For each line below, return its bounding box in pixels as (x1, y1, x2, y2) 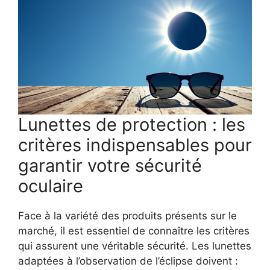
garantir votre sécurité (18, 155, 202, 177)
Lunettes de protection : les (18, 114, 245, 136)
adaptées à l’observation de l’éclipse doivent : (18, 255, 238, 268)
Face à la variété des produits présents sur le (18, 210, 237, 222)
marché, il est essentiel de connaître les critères (18, 225, 250, 237)
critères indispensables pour (18, 134, 252, 156)
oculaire (18, 175, 83, 197)
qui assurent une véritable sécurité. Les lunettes (18, 240, 251, 253)
